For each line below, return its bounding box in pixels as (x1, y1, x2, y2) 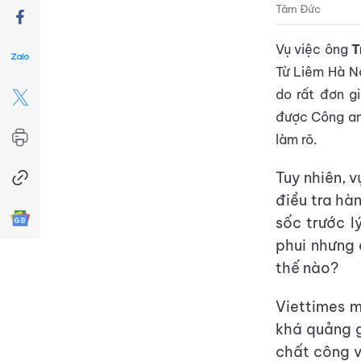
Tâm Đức (276, 2, 321, 15)
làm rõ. (276, 131, 317, 147)
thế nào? (276, 259, 338, 277)
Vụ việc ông (276, 41, 351, 57)
